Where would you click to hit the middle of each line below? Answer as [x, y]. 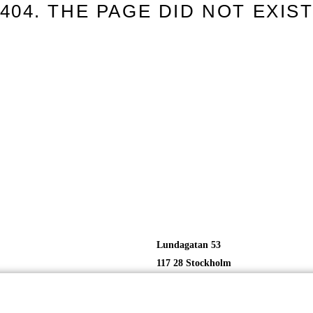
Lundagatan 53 [189, 245]
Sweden [173, 282]
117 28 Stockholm [195, 263]
